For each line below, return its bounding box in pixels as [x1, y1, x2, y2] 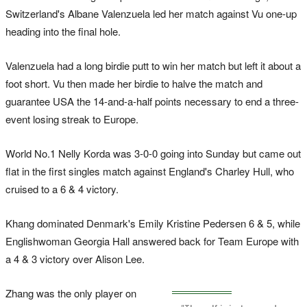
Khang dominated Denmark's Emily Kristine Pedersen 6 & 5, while [5, 215, 300, 230]
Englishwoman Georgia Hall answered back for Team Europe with [5, 233, 299, 248]
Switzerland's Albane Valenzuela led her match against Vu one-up [5, 5, 297, 21]
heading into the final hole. [5, 23, 123, 38]
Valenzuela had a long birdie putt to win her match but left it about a [5, 58, 301, 73]
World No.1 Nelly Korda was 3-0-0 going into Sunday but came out [5, 145, 301, 160]
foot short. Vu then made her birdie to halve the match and [5, 75, 262, 90]
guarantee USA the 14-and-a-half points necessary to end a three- [5, 93, 299, 108]
